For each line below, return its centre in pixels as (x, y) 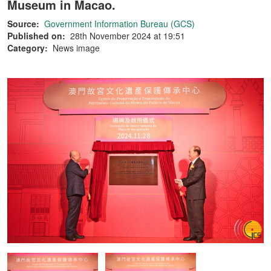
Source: (23, 24)
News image (76, 48)
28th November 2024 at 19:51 (128, 36)
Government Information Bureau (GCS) (119, 24)
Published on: (36, 36)
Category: (28, 48)
